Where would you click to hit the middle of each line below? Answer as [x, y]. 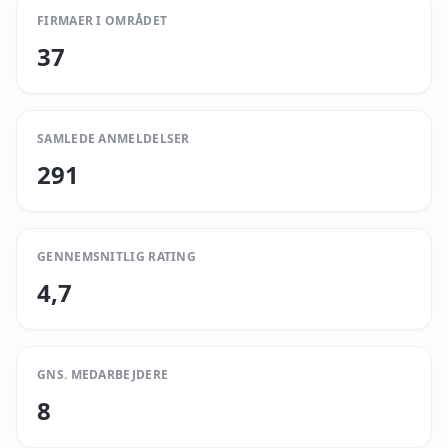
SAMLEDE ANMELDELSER [113, 138]
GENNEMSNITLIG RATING [116, 256]
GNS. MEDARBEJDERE [103, 374]
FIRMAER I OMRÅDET [102, 20]
